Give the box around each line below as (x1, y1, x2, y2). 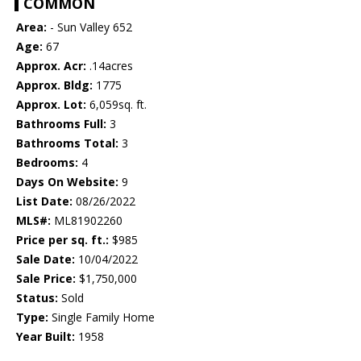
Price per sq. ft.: (16, 232, 109, 248)
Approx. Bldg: (16, 77, 93, 93)
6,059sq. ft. (86, 97, 147, 113)
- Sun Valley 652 (47, 19, 132, 35)
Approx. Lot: (16, 97, 86, 113)
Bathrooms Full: (16, 116, 106, 132)
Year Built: (16, 329, 75, 345)
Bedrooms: (16, 155, 78, 171)
